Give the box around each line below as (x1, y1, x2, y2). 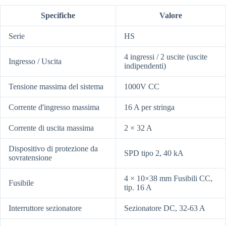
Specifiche (41, 11, 75, 20)
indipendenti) (124, 62, 166, 71)
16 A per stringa (124, 103, 175, 112)
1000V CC (124, 82, 159, 91)
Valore (159, 11, 182, 20)
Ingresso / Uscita (9, 57, 62, 66)
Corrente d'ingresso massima (9, 103, 99, 112)
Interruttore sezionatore (9, 204, 82, 213)
